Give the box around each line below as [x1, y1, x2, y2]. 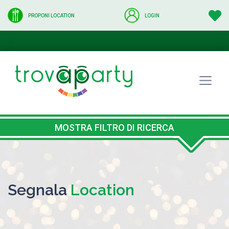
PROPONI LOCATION [28, 12, 75, 18]
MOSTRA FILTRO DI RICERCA [55, 122, 174, 133]
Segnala [8, 180, 71, 199]
